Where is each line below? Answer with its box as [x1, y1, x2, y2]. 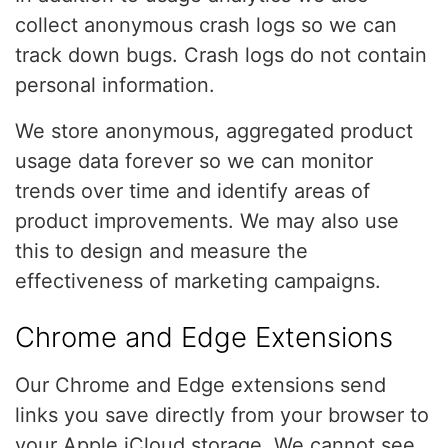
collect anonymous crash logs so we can [15, 13, 397, 37]
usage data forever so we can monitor [15, 149, 373, 173]
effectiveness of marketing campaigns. [15, 269, 381, 293]
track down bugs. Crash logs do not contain [15, 43, 427, 67]
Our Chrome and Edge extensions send [15, 373, 386, 397]
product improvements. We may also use [15, 209, 399, 233]
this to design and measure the [15, 239, 308, 263]
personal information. [15, 73, 215, 97]
